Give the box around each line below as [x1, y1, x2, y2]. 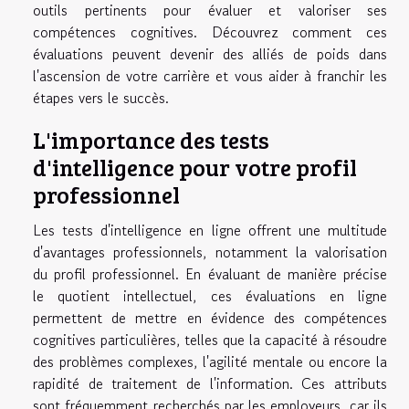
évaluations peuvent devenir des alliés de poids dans [33, 43, 387, 66]
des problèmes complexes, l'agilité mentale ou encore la [33, 351, 387, 373]
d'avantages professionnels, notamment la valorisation [33, 241, 387, 264]
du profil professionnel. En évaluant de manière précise [33, 263, 387, 286]
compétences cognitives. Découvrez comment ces [33, 21, 387, 44]
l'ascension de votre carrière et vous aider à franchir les [33, 65, 387, 88]
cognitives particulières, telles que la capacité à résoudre [33, 329, 387, 351]
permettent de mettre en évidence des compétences [33, 307, 387, 330]
